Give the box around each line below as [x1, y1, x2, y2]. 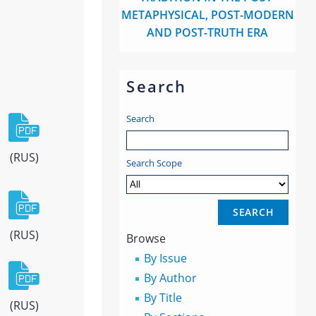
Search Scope [126, 157, 183, 170]
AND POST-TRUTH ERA [147, 25, 269, 41]
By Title [144, 290, 183, 306]
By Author [144, 270, 197, 286]
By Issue [144, 250, 188, 267]
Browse [126, 231, 166, 247]
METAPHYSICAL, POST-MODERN [121, 7, 294, 23]
